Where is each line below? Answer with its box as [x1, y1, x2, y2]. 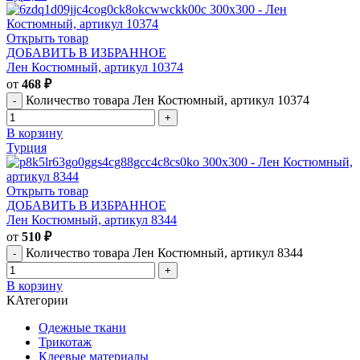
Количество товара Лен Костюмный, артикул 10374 [26, 92, 309, 107]
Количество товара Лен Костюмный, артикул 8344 [26, 245, 303, 260]
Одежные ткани [39, 320, 126, 334]
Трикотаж [39, 334, 92, 349]
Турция [6, 140, 47, 154]
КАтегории [6, 292, 68, 307]
